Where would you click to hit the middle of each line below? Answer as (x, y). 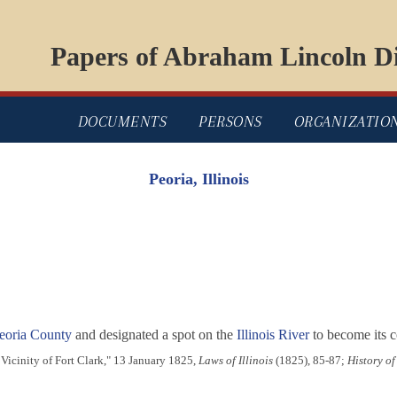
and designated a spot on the (154, 335)
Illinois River (272, 335)
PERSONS (230, 122)
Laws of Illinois (235, 361)
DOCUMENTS (122, 122)
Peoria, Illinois (198, 179)
